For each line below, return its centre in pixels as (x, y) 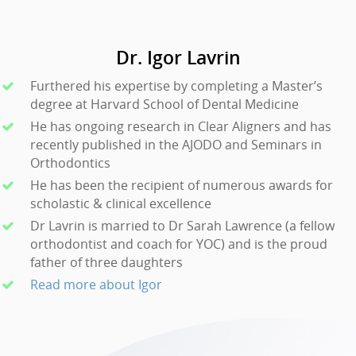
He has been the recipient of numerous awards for (182, 185)
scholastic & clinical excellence (121, 203)
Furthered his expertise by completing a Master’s (176, 85)
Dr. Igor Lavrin (178, 57)
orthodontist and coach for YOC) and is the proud (179, 244)
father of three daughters (106, 262)
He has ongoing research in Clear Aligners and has (181, 126)
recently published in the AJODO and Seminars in (176, 144)
